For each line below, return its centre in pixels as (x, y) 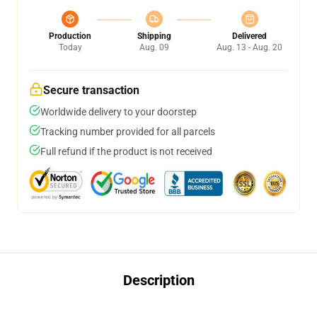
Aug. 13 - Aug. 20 (249, 47)
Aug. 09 (154, 47)
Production (70, 36)
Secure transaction (91, 90)
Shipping (154, 36)
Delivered (249, 36)
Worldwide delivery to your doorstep (119, 112)
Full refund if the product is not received (126, 151)
